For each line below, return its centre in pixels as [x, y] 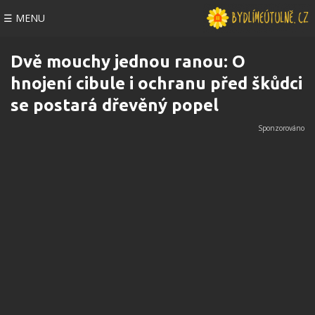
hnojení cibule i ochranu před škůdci [156, 83]
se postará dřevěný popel [115, 105]
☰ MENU [24, 18]
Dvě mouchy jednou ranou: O [128, 62]
